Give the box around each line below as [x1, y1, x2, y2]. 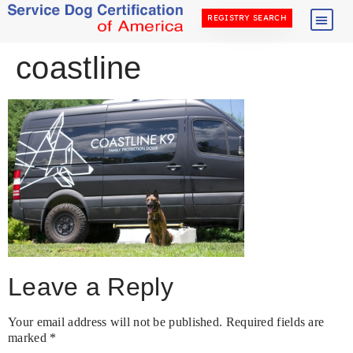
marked [8, 331, 50, 345]
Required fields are [225, 315, 325, 329]
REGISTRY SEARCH [207, 12, 287, 23]
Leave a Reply [8, 273, 173, 302]
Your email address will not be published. [8, 315, 223, 329]
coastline [16, 50, 142, 85]
